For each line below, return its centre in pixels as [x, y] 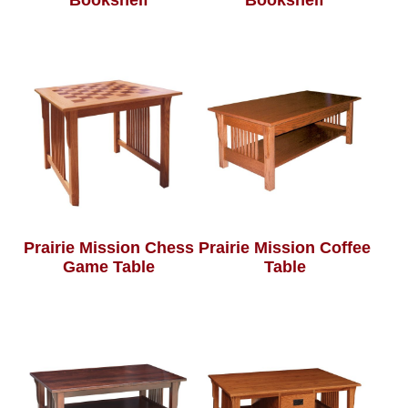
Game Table [108, 267]
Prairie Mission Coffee [285, 248]
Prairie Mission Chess [108, 248]
